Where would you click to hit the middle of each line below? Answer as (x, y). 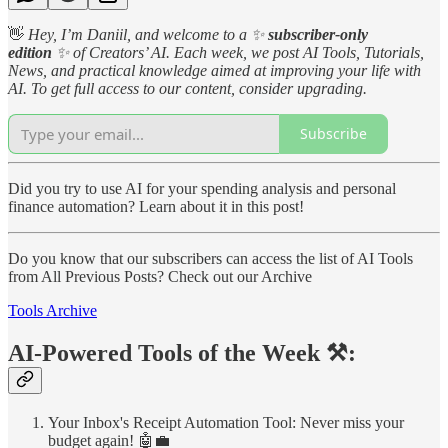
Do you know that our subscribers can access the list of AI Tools (210, 258)
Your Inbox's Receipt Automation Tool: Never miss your (226, 423)
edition (32, 52)
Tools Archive (52, 310)
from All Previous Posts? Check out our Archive (160, 276)
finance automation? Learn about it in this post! (156, 206)
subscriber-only (318, 34)
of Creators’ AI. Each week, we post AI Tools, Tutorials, (248, 52)
